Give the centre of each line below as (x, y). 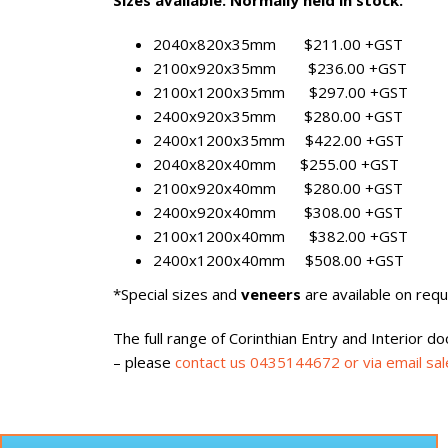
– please (144, 362)
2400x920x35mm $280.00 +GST (278, 116)
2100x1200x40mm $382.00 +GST (280, 236)
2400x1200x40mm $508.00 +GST (278, 260)
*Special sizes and (177, 294)
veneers (271, 294)
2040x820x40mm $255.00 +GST (276, 164)
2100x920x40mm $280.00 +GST (278, 188)
